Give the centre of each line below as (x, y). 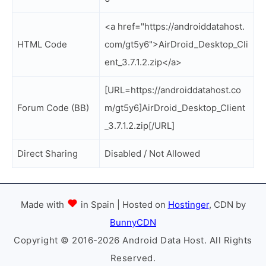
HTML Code (42, 44)
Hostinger (188, 205)
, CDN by (227, 205)
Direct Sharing (47, 153)
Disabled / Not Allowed (152, 153)
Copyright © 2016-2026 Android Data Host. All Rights (133, 240)
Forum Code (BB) (53, 108)
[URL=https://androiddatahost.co (173, 90)
